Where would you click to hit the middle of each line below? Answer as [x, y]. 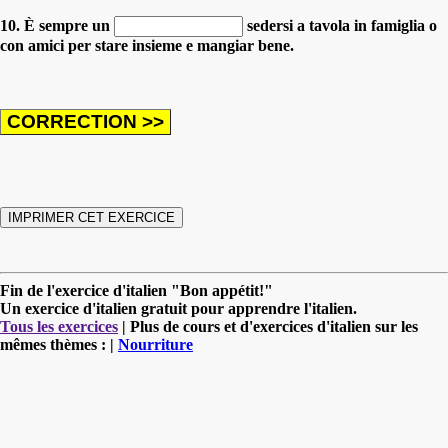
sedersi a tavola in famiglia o [340, 25]
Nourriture [155, 344]
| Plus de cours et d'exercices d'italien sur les [268, 326]
